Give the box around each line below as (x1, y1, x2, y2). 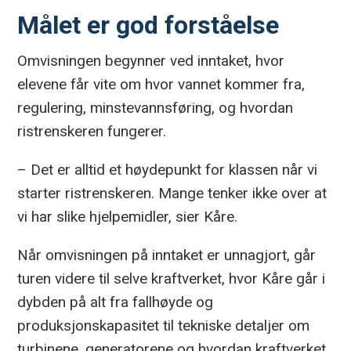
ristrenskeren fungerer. (17, 121, 167, 140)
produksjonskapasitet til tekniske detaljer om (17, 316, 310, 335)
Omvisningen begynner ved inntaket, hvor (17, 51, 285, 70)
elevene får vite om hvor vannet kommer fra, (17, 74, 306, 93)
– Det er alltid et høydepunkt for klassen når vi (17, 160, 318, 179)
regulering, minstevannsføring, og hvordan (17, 98, 294, 117)
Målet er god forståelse (17, 9, 280, 40)
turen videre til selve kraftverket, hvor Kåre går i (17, 269, 326, 288)
